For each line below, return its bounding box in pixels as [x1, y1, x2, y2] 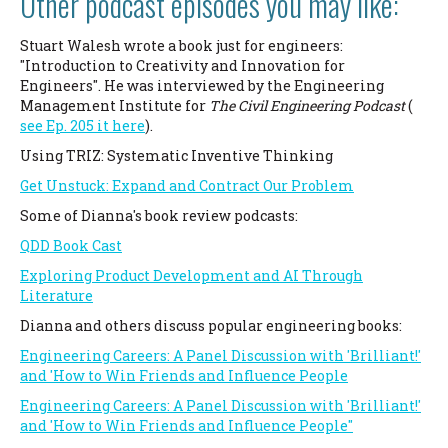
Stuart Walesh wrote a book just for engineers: [20, 35, 343, 55]
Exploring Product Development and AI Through [20, 265, 363, 285]
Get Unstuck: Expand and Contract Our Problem [20, 175, 354, 195]
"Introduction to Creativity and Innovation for [20, 55, 345, 75]
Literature [20, 285, 93, 305]
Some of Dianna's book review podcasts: [20, 205, 298, 225]
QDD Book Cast [20, 235, 122, 255]
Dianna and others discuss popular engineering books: [20, 315, 402, 335]
